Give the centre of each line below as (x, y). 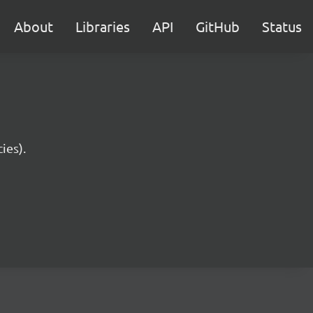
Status (282, 26)
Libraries (103, 26)
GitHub (218, 26)
